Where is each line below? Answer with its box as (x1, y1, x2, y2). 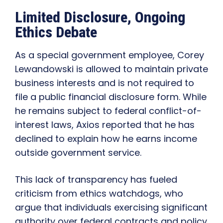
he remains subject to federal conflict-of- (15, 105, 202, 117)
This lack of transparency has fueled (15, 173, 177, 186)
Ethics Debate (15, 23, 97, 41)
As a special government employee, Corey (15, 49, 204, 62)
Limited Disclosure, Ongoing (15, 8, 185, 26)
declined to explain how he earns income (15, 132, 197, 145)
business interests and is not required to (15, 77, 194, 90)
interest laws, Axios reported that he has (15, 118, 195, 131)
